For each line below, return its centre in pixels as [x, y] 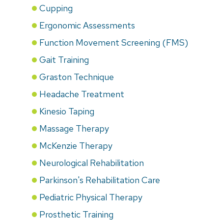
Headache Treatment [82, 94]
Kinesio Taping [67, 111]
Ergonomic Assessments [87, 25]
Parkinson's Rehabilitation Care [100, 180]
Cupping [56, 8]
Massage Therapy [74, 128]
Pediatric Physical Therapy [91, 197]
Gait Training [64, 59]
